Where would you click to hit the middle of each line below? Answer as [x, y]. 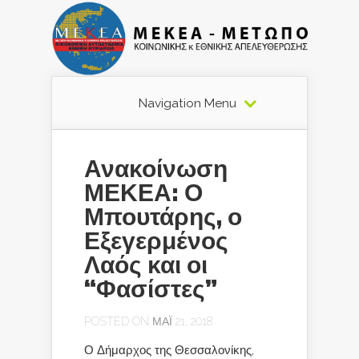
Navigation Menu [188, 103]
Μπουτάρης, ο [163, 217]
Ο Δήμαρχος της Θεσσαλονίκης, [169, 350]
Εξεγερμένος [156, 241]
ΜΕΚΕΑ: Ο [143, 193]
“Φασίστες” [151, 289]
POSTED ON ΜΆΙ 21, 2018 [148, 321]
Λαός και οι [146, 265]
